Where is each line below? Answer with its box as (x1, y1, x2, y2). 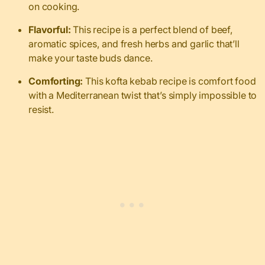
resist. (28, 104, 54, 116)
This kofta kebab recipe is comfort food (85, 75, 256, 88)
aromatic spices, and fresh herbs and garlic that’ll (28, 38, 240, 50)
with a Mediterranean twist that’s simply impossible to (28, 89, 257, 102)
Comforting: (28, 75, 86, 88)
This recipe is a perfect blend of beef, (70, 24, 233, 36)
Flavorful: (28, 24, 71, 36)
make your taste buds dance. (28, 52, 153, 64)
